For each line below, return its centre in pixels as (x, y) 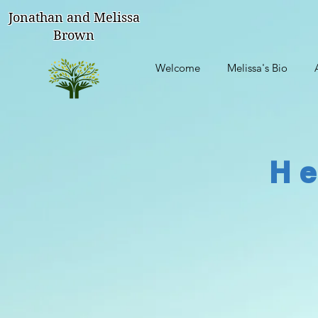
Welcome (178, 68)
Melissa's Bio (257, 68)
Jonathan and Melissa (74, 17)
